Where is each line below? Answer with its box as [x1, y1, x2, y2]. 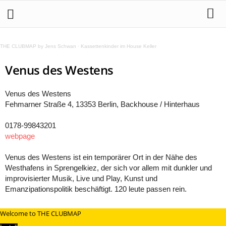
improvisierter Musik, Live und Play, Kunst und [5, 174, 157, 183]
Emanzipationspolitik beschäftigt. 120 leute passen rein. [5, 185, 187, 193]
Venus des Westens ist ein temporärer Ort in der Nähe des [5, 153, 197, 161]
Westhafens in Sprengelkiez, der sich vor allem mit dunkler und [5, 163, 212, 172]
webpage [5, 132, 35, 140]
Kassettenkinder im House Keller [81, 43, 156, 49]
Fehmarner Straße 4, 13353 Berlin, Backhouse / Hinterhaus [5, 100, 200, 108]
